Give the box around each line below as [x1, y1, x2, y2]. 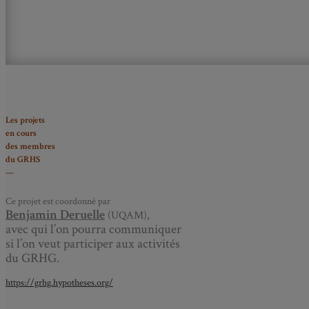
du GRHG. [6, 249, 59, 267]
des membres [6, 140, 55, 153]
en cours [6, 127, 37, 140]
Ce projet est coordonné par [6, 195, 110, 208]
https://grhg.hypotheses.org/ [6, 276, 113, 289]
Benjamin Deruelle [6, 206, 105, 223]
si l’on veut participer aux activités [6, 235, 180, 252]
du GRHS [6, 153, 40, 166]
